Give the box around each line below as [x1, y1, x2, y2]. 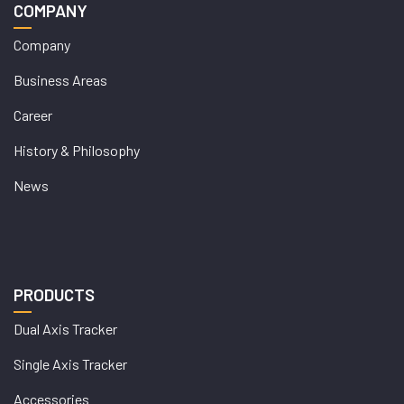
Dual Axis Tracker [14, 320, 117, 337]
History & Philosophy [14, 142, 140, 159]
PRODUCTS [14, 284, 95, 305]
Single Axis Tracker [14, 355, 127, 372]
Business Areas [14, 71, 107, 88]
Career [14, 106, 52, 124]
